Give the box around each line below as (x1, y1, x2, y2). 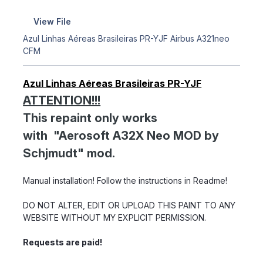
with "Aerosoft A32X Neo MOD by (23, 128, 220, 143)
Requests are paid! (23, 237, 103, 247)
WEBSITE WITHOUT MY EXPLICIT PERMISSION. (23, 212, 207, 222)
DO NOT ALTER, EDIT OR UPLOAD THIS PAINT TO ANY (23, 200, 236, 210)
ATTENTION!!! (23, 93, 101, 107)
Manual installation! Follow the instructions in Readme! (23, 175, 228, 186)
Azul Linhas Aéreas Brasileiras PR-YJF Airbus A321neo (23, 33, 230, 43)
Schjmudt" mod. (23, 146, 116, 160)
